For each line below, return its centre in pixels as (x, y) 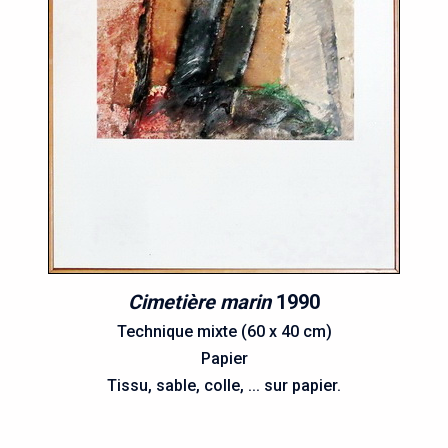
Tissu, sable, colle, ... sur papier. (224, 385)
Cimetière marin (199, 302)
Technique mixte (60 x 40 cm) (224, 331)
